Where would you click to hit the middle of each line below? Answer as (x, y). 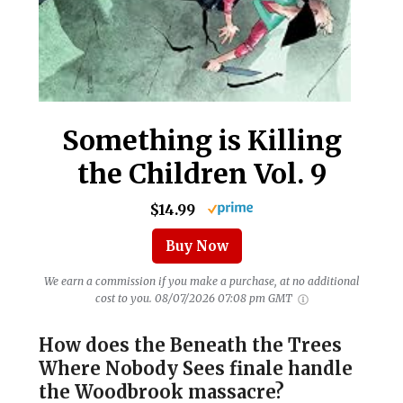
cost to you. (123, 299)
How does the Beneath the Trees (190, 345)
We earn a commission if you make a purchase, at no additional (201, 282)
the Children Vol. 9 (201, 174)
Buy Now (197, 246)
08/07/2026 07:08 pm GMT (224, 299)
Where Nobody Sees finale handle (196, 369)
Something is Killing (201, 141)
